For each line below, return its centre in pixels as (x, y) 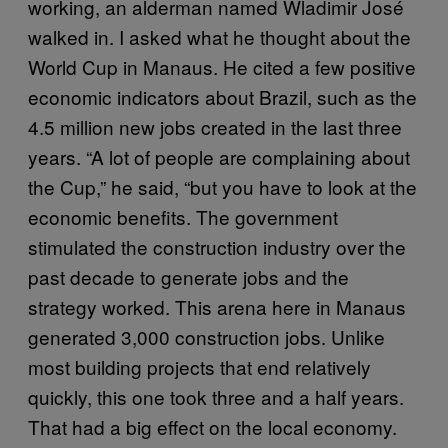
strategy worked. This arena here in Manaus (217, 306)
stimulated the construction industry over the (217, 246)
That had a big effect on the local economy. (212, 426)
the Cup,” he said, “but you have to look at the (222, 186)
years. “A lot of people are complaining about (219, 156)
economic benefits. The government (183, 216)
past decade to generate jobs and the (188, 276)
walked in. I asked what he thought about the (219, 36)
